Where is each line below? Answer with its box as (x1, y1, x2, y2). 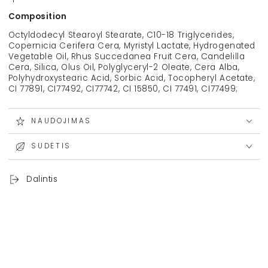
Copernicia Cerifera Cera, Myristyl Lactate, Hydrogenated (8, 40, 255, 52)
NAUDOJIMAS (31, 115, 92, 126)
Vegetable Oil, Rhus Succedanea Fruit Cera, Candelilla (8, 51, 245, 63)
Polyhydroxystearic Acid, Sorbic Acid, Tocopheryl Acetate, (8, 72, 255, 84)
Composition (8, 10, 67, 22)
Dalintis (26, 173, 58, 185)
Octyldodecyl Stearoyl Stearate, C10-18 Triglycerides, (8, 29, 234, 41)
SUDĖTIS (31, 141, 72, 151)
